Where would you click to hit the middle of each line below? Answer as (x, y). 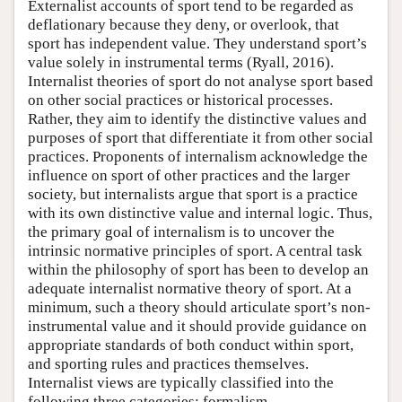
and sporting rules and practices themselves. (168, 363)
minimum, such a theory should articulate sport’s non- (199, 307)
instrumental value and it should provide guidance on (197, 326)
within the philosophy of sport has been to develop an (198, 269)
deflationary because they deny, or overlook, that (184, 24)
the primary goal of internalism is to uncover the (181, 232)
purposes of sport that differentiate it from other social (201, 137)
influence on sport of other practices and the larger (189, 175)
